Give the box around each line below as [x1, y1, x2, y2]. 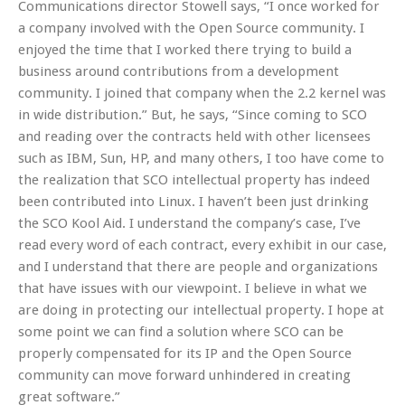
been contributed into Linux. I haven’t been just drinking [18, 193, 369, 210]
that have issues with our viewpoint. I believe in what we [18, 279, 367, 297]
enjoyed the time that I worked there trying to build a [18, 41, 352, 58]
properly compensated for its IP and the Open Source [18, 344, 352, 362]
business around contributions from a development [18, 62, 339, 80]
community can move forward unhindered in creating [18, 366, 351, 383]
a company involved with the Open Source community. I [18, 19, 364, 36]
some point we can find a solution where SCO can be [18, 323, 344, 340]
